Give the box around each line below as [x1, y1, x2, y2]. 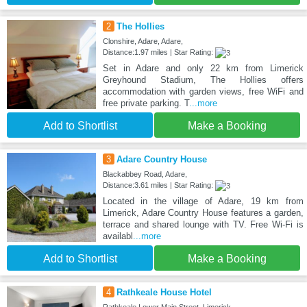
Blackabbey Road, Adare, [102, 170, 187, 179]
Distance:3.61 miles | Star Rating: [102, 181, 215, 190]
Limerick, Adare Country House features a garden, [102, 208, 304, 219]
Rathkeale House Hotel [116, 287, 212, 298]
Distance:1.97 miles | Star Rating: [102, 48, 215, 57]
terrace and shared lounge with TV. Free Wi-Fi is [102, 219, 304, 230]
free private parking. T [102, 98, 189, 109]
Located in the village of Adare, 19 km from [102, 196, 304, 207]
